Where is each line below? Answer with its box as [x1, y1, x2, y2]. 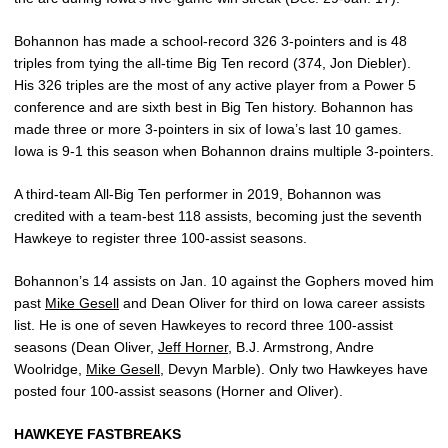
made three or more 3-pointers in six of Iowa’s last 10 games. [14, 121, 402, 137]
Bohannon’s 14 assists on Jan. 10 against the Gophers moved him [14, 273, 434, 289]
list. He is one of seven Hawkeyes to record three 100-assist [14, 317, 393, 333]
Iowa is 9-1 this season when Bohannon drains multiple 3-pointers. [14, 143, 434, 159]
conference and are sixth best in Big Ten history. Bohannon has [14, 99, 413, 115]
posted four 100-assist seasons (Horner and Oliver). [14, 383, 343, 399]
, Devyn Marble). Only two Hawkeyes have [160, 361, 428, 377]
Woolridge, [14, 361, 86, 377]
